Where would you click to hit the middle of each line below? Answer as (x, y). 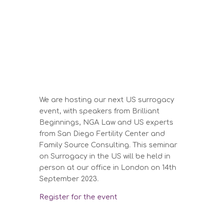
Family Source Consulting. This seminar (109, 145)
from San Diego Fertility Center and (102, 134)
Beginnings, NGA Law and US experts (107, 122)
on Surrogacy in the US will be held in (105, 156)
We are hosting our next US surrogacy (107, 100)
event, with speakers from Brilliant (100, 111)
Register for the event (79, 197)
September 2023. (69, 179)
